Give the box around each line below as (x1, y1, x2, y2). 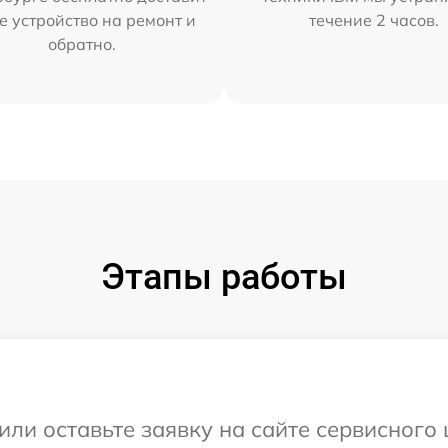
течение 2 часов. (309, 9, 440, 30)
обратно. (47, 33, 116, 54)
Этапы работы (101, 255, 347, 298)
